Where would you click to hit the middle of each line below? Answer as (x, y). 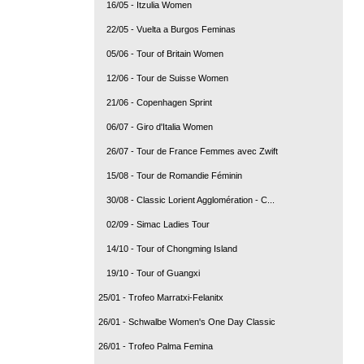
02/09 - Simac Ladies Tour (158, 224)
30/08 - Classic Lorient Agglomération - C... (191, 199)
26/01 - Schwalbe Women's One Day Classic (187, 321)
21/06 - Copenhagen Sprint (159, 102)
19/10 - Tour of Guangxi (153, 273)
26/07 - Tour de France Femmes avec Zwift (192, 151)
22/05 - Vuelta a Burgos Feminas (171, 29)
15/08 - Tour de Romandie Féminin (174, 175)
